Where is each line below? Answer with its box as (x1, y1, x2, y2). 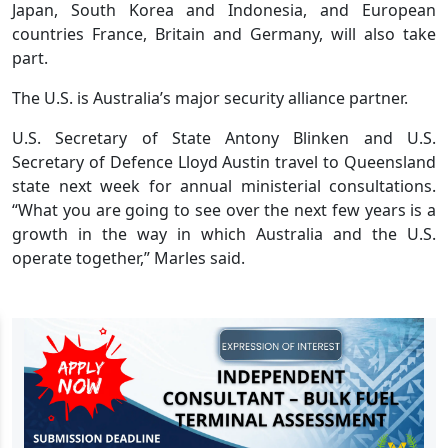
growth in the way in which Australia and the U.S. (12, 222, 436, 245)
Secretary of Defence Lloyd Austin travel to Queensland (12, 150, 436, 173)
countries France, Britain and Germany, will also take (12, 22, 436, 45)
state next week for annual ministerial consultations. (12, 174, 436, 197)
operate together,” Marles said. (12, 246, 245, 269)
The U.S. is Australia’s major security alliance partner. (12, 86, 408, 109)
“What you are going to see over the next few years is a (12, 198, 436, 221)
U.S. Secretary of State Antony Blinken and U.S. (12, 126, 436, 149)
